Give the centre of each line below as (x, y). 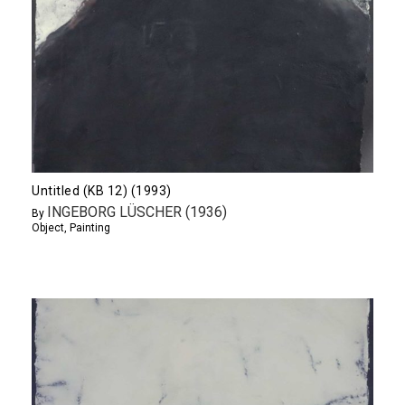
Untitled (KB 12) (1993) (102, 190)
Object (48, 227)
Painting (90, 227)
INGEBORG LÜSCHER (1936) (137, 212)
